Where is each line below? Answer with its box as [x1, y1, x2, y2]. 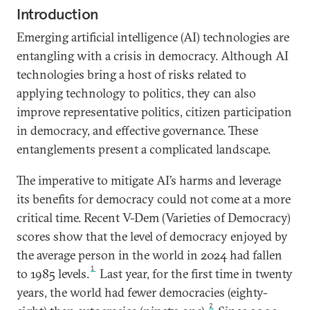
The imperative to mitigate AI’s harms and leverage [17, 172, 281, 188]
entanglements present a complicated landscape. [17, 141, 271, 157]
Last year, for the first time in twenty [97, 266, 293, 282]
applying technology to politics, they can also [17, 85, 256, 101]
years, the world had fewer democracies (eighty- [17, 284, 268, 300]
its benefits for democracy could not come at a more [17, 191, 291, 207]
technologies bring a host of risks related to [17, 66, 246, 82]
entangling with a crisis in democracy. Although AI [17, 48, 289, 64]
